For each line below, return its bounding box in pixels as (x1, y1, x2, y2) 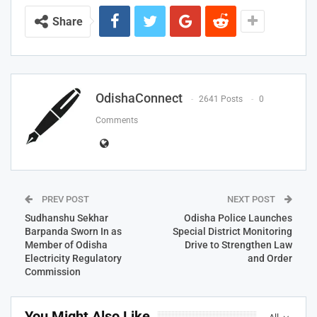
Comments (96, 115, 138, 126)
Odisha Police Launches (184, 212, 292, 224)
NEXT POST (227, 193, 277, 204)
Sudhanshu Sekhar (25, 212, 108, 224)
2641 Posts (199, 94, 243, 105)
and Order (248, 252, 292, 264)
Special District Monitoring (173, 225, 292, 237)
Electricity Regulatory (25, 252, 122, 264)
